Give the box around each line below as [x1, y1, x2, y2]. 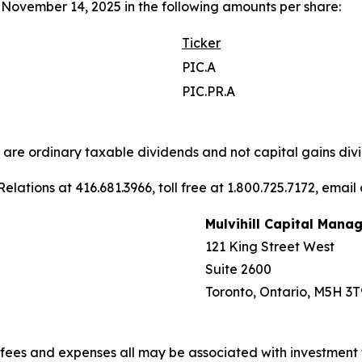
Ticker [182, 34, 221, 51]
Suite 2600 [205, 260, 271, 277]
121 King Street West [205, 238, 335, 255]
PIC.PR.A [182, 82, 235, 99]
